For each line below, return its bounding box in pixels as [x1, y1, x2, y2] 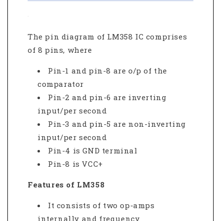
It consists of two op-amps [48, 200, 155, 211]
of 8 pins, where [28, 45, 92, 55]
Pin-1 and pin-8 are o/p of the [48, 66, 168, 76]
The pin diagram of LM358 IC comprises [28, 32, 187, 42]
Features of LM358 [28, 180, 105, 190]
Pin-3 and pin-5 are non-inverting [48, 119, 186, 129]
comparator [37, 79, 84, 89]
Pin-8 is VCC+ [48, 159, 103, 169]
